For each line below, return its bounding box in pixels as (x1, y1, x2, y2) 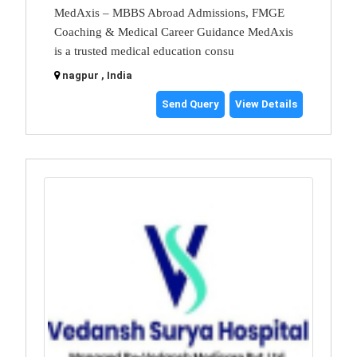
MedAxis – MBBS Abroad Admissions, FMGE (54, 6, 284, 19)
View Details (235, 97, 297, 110)
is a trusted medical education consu (54, 44, 234, 57)
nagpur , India (62, 69, 132, 81)
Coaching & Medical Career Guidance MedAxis (54, 25, 293, 38)
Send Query (162, 97, 219, 110)
